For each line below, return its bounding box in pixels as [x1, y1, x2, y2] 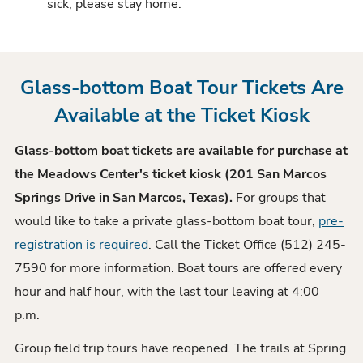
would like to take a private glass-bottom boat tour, [15, 212, 319, 231]
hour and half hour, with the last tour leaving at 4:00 [15, 283, 320, 301]
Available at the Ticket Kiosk [53, 100, 310, 129]
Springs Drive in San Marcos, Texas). [15, 189, 237, 207]
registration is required [15, 236, 149, 254]
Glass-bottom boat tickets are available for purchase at [15, 142, 348, 160]
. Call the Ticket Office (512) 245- [148, 236, 347, 254]
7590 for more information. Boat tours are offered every [15, 259, 343, 278]
